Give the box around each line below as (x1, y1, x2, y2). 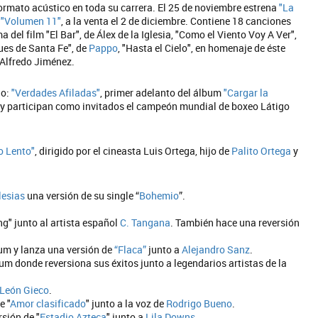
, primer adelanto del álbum (100, 86, 224, 99)
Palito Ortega (231, 144, 291, 158)
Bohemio (139, 189, 179, 202)
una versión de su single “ (25, 189, 139, 202)
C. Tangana (120, 216, 170, 229)
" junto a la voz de (86, 297, 164, 310)
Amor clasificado (10, 297, 86, 310)
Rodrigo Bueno (164, 297, 232, 310)
